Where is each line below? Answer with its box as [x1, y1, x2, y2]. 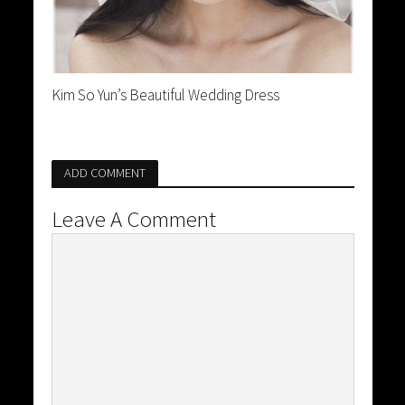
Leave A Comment [51, 204, 216, 234]
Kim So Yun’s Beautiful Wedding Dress [51, 85, 279, 106]
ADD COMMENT [63, 165, 146, 182]
